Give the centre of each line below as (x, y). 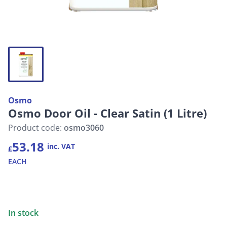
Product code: (36, 128)
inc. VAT (61, 146)
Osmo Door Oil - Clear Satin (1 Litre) (107, 113)
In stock (23, 213)
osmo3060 (84, 128)
